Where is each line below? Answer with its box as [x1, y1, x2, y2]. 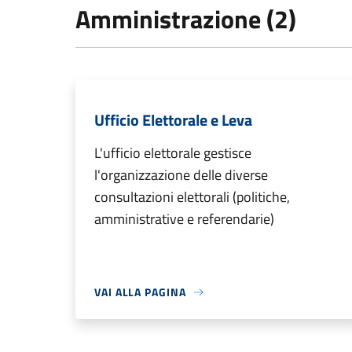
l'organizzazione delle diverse [94, 164, 268, 186]
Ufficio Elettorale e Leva [94, 108, 252, 133]
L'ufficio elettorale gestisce [94, 142, 251, 164]
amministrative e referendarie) [94, 208, 274, 230]
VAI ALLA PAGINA [94, 284, 186, 301]
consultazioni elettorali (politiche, [94, 186, 290, 208]
